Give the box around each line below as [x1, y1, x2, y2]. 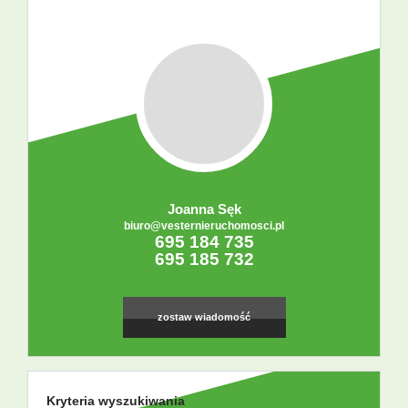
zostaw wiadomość [158, 311, 250, 323]
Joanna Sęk [167, 201, 241, 218]
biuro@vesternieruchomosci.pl [124, 219, 284, 233]
